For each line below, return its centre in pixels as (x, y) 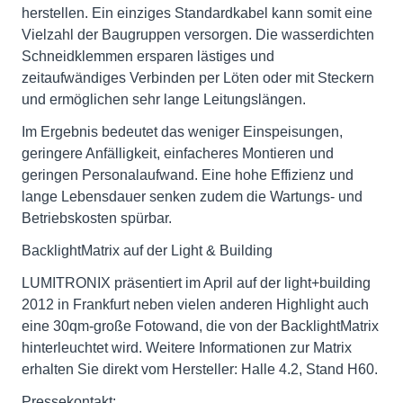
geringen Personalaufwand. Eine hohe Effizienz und (188, 175)
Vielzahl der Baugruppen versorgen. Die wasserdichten (198, 35)
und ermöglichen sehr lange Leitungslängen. (164, 99)
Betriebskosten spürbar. (97, 218)
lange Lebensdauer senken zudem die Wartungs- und (192, 197)
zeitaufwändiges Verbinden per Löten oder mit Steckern (198, 78)
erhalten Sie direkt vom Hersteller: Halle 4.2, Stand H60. (200, 369)
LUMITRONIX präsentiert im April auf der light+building (196, 283)
